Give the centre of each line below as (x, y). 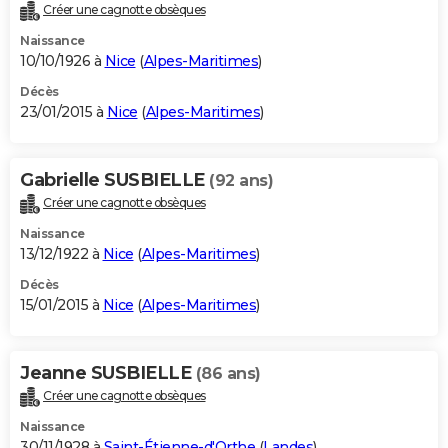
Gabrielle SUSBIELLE (114, 180)
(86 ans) (228, 374)
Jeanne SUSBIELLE (108, 373)
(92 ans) (241, 181)
